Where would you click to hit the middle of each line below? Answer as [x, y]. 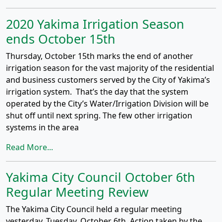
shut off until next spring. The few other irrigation [99, 115]
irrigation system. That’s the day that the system [97, 92]
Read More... [29, 147]
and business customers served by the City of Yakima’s [108, 80]
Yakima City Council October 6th [101, 177]
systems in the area [42, 127]
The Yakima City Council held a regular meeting [94, 209]
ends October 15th [61, 39]
